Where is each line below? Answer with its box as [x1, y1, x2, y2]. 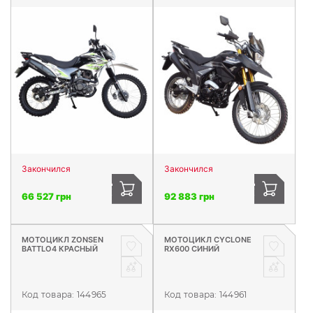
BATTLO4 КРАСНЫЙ [22, 243, 98, 254]
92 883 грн [164, 190, 214, 202]
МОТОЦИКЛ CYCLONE [164, 234, 252, 245]
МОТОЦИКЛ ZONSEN [22, 234, 103, 245]
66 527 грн [22, 190, 71, 202]
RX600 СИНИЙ [164, 243, 219, 254]
